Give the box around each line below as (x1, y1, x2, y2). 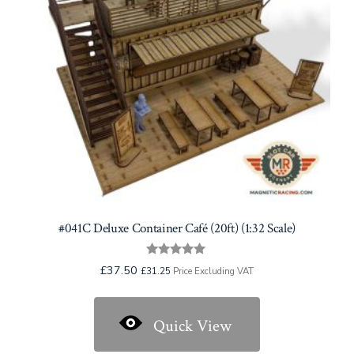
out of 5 (156, 281, 198, 293)
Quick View (153, 314, 232, 337)
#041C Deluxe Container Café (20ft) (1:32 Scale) (58, 219, 296, 237)
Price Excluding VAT (171, 264, 254, 277)
